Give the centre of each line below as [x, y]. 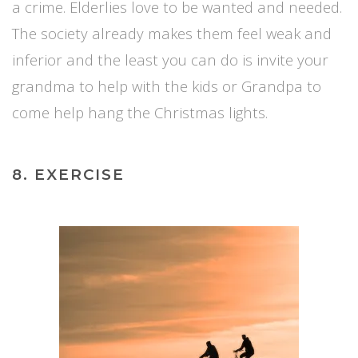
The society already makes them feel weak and [172, 33]
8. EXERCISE [68, 174]
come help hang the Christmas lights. [140, 112]
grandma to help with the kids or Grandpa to [167, 86]
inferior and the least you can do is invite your [170, 59]
